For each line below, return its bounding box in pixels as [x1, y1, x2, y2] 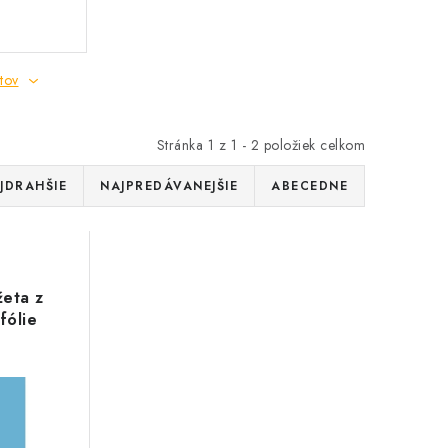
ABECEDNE [271, 177, 348, 195]
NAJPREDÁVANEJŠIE [100, 177, 238, 195]
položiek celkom [259, 135, 365, 155]
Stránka [156, 135, 208, 155]
